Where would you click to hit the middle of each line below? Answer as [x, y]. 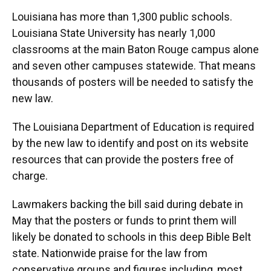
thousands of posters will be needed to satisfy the [133, 82]
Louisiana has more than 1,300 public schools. [122, 17]
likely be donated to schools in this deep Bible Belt [132, 237]
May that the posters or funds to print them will [124, 220]
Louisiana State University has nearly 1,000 [114, 33]
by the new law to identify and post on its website [130, 143]
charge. [30, 176]
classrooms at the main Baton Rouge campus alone [135, 49]
